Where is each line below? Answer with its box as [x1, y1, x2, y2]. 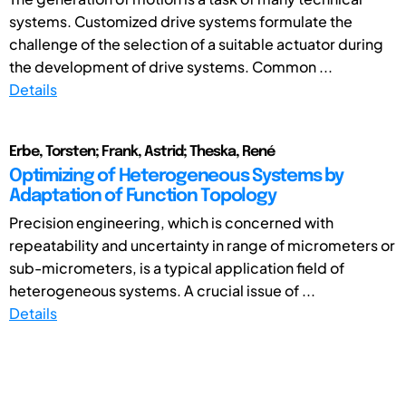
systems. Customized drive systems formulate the [9, 11, 353, 31]
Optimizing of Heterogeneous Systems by [9, 166, 343, 186]
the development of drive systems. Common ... [9, 56, 333, 76]
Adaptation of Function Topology [9, 186, 276, 206]
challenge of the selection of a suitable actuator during [9, 34, 383, 53]
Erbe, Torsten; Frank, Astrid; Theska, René [9, 143, 275, 159]
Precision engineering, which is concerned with [9, 212, 333, 232]
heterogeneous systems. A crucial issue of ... [9, 280, 315, 300]
